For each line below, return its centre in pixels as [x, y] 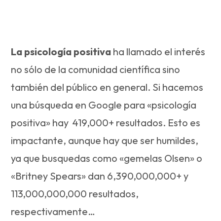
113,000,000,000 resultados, [75, 193]
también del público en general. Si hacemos [107, 87]
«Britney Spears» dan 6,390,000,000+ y [100, 176]
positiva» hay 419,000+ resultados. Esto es [107, 122]
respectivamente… [53, 211]
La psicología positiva [61, 51]
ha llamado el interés [158, 51]
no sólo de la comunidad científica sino [96, 69]
